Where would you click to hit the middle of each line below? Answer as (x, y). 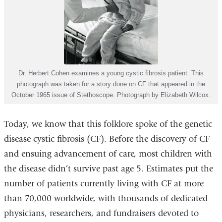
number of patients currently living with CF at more (104, 183)
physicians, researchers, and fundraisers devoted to (101, 213)
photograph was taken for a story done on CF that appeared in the (111, 84)
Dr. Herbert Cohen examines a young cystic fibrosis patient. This (111, 73)
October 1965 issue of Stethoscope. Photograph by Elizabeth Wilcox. (111, 95)
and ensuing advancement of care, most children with (108, 154)
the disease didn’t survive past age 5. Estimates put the (108, 168)
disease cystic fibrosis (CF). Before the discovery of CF (107, 139)
